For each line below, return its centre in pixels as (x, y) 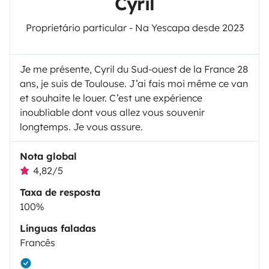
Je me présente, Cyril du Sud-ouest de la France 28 (134, 69)
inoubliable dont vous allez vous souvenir (112, 112)
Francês (38, 242)
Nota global (48, 156)
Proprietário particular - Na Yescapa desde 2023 (134, 27)
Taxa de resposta (60, 192)
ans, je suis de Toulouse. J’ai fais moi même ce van (134, 83)
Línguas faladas (58, 228)
